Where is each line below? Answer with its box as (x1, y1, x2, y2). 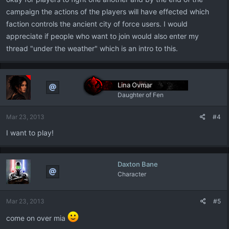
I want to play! (6, 128, 54, 137)
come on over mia (6, 214, 67, 222)
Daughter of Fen (117, 91, 164, 99)
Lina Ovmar (117, 81, 152, 89)
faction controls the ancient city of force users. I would (6, 19, 188, 28)
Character (117, 170, 146, 178)
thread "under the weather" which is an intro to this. (6, 44, 178, 53)
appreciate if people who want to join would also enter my (6, 32, 199, 40)
